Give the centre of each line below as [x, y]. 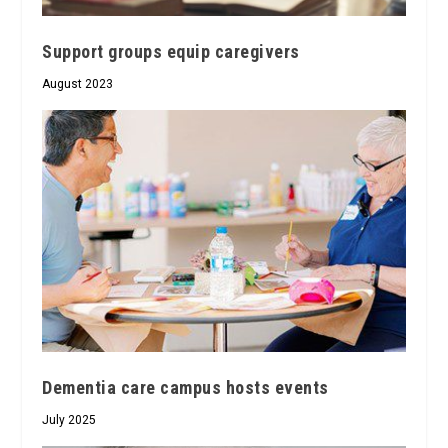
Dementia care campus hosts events [185, 388]
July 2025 [69, 420]
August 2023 [78, 84]
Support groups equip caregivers [171, 52]
